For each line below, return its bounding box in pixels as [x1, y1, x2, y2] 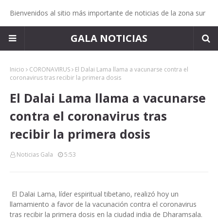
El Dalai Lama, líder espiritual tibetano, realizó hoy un [12, 189, 179, 199]
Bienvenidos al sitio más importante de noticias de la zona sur [10, 8, 205, 18]
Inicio [10, 65, 24, 73]
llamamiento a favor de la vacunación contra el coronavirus [10, 200, 197, 209]
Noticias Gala [17, 150, 53, 159]
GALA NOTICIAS [71, 32, 147, 45]
